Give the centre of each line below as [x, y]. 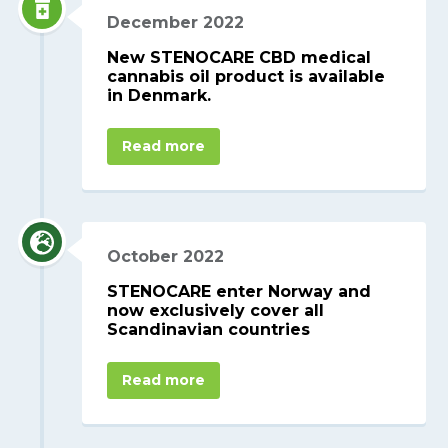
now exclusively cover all [216, 310]
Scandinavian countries [209, 329]
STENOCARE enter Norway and [239, 291]
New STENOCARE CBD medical [239, 58]
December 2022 [176, 23]
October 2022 [166, 256]
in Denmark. [159, 96]
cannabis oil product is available [246, 77]
